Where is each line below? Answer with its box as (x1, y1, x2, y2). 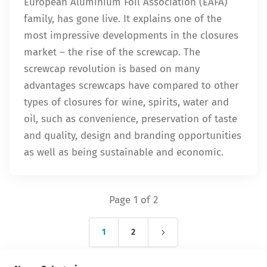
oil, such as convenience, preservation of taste (24, 113, 237, 125)
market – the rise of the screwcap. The (24, 46, 200, 58)
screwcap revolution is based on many (24, 63, 200, 75)
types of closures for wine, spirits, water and (24, 96, 229, 108)
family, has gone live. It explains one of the (24, 13, 222, 25)
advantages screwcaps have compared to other (24, 79, 239, 92)
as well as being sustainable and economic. (24, 146, 223, 159)
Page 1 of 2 (109, 194, 158, 206)
